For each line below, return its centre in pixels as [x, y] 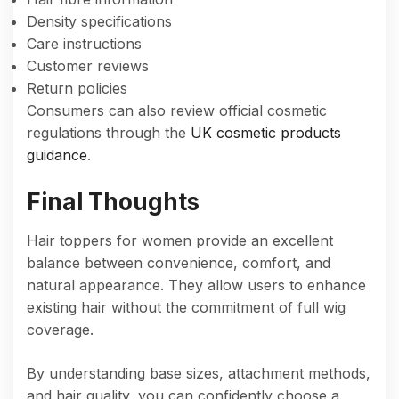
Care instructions [84, 43]
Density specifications [99, 21]
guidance [57, 155]
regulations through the [109, 132]
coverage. [60, 329]
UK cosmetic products [266, 132]
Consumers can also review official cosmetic [177, 110]
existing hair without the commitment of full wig [186, 307]
